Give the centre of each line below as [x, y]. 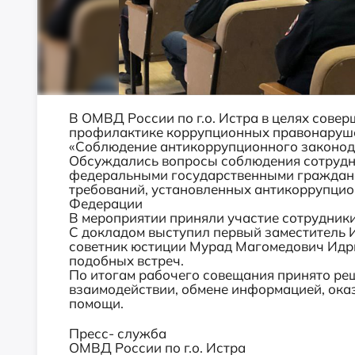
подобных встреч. [126, 260]
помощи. [96, 303]
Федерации [106, 203]
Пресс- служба [119, 333]
